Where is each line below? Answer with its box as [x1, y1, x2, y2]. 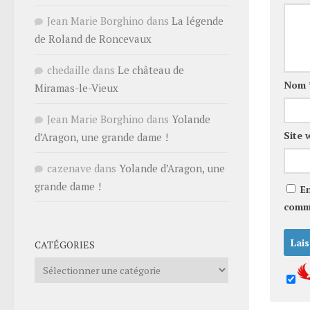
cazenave [47, 161, 91, 175]
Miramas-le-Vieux [35, 80, 118, 95]
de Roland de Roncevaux [35, 31, 152, 46]
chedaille [47, 62, 90, 77]
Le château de [118, 62, 184, 77]
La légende [172, 13, 224, 28]
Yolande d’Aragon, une [119, 161, 225, 175]
